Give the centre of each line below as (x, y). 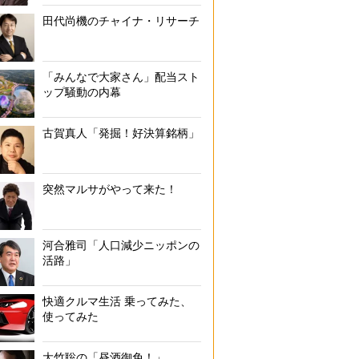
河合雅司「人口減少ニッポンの (121, 245)
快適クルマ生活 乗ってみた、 (117, 301)
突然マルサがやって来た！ (110, 189)
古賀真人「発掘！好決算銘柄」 (121, 133)
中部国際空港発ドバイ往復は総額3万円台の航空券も (220, 51)
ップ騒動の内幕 (82, 92)
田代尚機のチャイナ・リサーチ (121, 21)
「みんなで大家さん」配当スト (121, 77)
